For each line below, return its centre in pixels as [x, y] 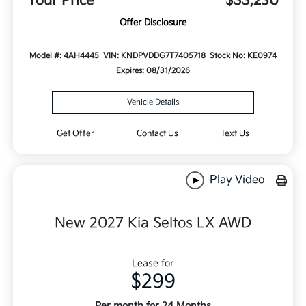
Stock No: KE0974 [244, 56]
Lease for [153, 263]
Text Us [235, 133]
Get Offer [76, 133]
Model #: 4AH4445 [64, 56]
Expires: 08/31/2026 [153, 71]
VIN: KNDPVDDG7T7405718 [154, 56]
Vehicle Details [153, 102]
